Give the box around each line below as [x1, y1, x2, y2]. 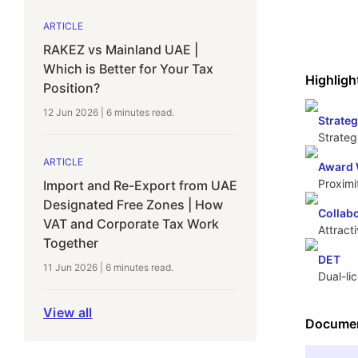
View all [43, 304, 93, 320]
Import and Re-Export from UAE [43, 177, 237, 193]
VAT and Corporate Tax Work [43, 216, 219, 232]
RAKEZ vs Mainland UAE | [43, 42, 198, 58]
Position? [43, 80, 100, 96]
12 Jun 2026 [43, 106, 98, 118]
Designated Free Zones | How [43, 197, 223, 213]
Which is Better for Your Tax [43, 61, 213, 77]
